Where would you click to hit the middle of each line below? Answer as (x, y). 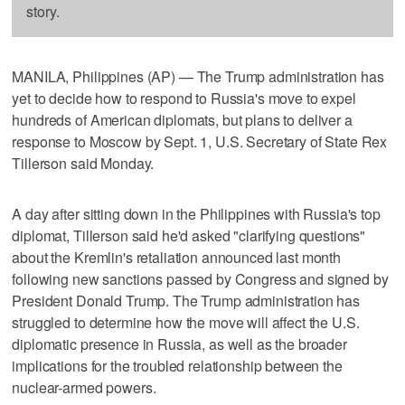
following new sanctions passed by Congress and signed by (200, 278)
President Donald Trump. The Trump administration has (186, 300)
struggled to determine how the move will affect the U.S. (186, 322)
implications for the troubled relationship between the (177, 365)
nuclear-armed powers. (84, 387)
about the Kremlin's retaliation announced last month (177, 257)
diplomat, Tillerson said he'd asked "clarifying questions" (189, 235)
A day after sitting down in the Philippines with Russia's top (196, 213)
